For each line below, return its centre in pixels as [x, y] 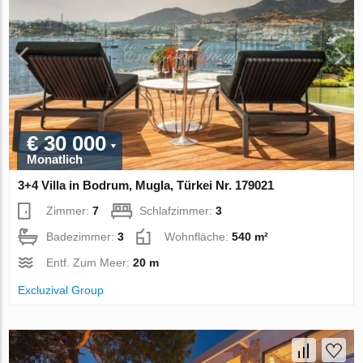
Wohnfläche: [199, 236]
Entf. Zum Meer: [90, 262]
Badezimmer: [82, 236]
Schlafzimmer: [178, 210]
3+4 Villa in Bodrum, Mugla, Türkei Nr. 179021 [146, 185]
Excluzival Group [61, 290]
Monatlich [55, 159]
